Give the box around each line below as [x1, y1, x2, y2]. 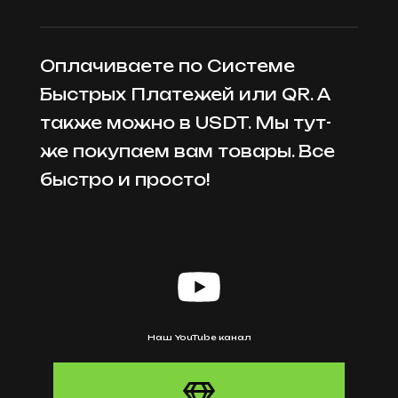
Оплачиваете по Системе [40, 55, 295, 76]
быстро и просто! [40, 169, 210, 189]
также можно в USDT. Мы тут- [40, 112, 331, 132]
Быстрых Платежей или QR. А [40, 84, 330, 104]
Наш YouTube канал [147, 331, 251, 342]
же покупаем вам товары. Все [40, 140, 335, 161]
